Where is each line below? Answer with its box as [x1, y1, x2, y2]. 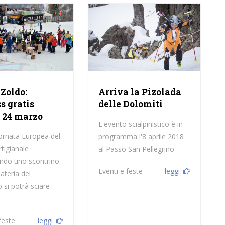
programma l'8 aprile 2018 [98, 132, 184, 142]
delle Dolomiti [98, 98, 163, 110]
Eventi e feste [98, 166, 143, 176]
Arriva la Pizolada [98, 86, 181, 98]
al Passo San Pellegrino [98, 144, 174, 154]
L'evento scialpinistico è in [98, 119, 183, 129]
